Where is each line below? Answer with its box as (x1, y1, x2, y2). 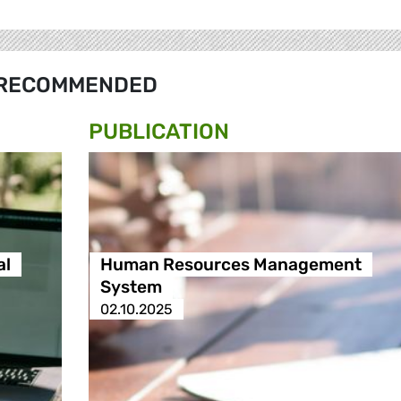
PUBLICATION (89, 118, 229, 144)
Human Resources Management (99, 253, 362, 275)
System (99, 276, 162, 297)
